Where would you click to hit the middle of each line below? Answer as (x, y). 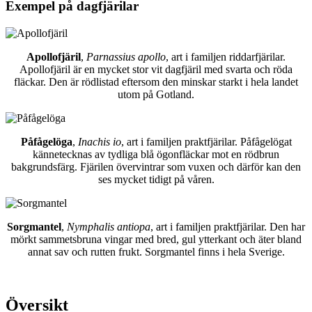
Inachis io (99, 142)
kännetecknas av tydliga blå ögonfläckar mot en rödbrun (156, 155)
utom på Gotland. (156, 95)
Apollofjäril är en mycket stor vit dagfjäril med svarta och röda (156, 70)
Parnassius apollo (126, 57)
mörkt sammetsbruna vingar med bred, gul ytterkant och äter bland (156, 240)
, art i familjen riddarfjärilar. (226, 57)
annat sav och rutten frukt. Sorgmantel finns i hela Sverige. (156, 252)
